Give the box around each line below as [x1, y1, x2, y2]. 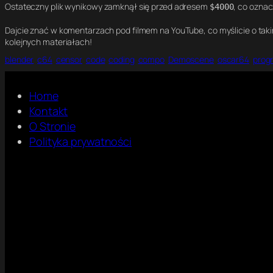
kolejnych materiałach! [5, 36, 94, 48]
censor [55, 54, 83, 66]
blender [5, 54, 34, 66]
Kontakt [29, 104, 68, 119]
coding [108, 54, 135, 66]
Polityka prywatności [29, 134, 132, 149]
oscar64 [217, 54, 250, 66]
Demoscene [168, 54, 214, 66]
